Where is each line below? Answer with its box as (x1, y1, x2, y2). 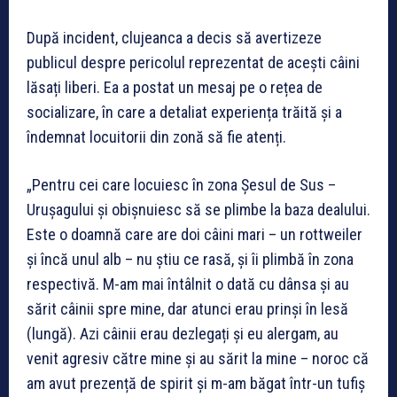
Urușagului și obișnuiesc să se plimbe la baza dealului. (27, 199, 370, 219)
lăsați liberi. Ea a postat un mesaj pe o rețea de (27, 77, 323, 97)
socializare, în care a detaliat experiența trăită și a (27, 102, 342, 121)
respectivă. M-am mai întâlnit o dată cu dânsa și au (27, 274, 349, 293)
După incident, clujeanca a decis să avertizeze (27, 27, 322, 47)
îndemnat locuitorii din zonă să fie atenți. (27, 127, 286, 146)
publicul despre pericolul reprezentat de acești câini (27, 52, 360, 72)
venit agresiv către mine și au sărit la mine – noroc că (27, 348, 369, 368)
